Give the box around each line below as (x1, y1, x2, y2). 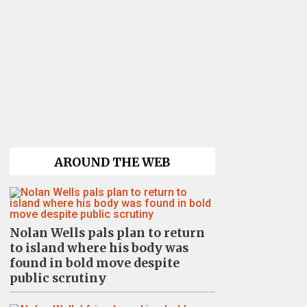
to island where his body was (9, 241, 188, 256)
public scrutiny (9, 271, 106, 286)
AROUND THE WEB (54, 155, 170, 170)
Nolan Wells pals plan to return (9, 225, 205, 241)
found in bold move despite (9, 256, 180, 271)
